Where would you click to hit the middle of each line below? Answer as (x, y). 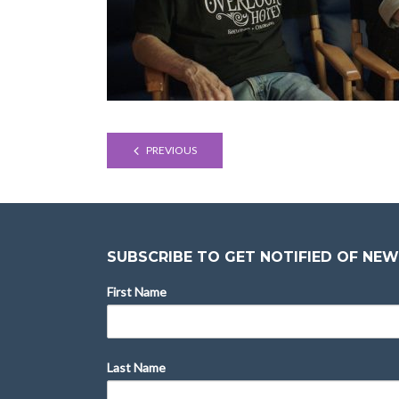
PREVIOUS (171, 150)
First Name (137, 292)
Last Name (136, 367)
